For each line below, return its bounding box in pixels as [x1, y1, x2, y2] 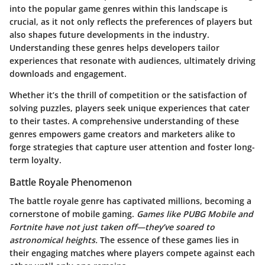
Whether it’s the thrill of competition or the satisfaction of [9, 89, 247, 101]
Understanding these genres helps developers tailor [9, 41, 219, 53]
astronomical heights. [9, 234, 98, 245]
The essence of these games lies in [98, 234, 239, 245]
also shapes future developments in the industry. [9, 28, 209, 40]
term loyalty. [9, 154, 62, 166]
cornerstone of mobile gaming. [9, 208, 137, 219]
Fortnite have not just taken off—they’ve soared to [9, 221, 215, 232]
